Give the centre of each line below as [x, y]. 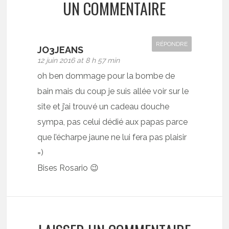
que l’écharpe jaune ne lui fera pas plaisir [112, 138]
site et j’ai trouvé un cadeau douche [104, 107]
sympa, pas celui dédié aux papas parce [113, 122]
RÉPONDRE [171, 44]
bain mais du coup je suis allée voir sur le [113, 91]
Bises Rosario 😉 [68, 168]
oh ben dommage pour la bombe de [106, 76]
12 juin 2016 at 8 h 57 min [79, 61]
